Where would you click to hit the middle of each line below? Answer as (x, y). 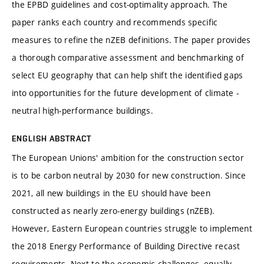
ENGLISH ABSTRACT (52, 138)
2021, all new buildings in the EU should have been (111, 193)
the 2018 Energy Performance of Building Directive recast (126, 246)
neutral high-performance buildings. (82, 110)
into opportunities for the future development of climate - (126, 93)
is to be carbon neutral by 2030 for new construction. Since (129, 175)
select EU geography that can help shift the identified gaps (128, 75)
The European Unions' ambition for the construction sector (128, 157)
